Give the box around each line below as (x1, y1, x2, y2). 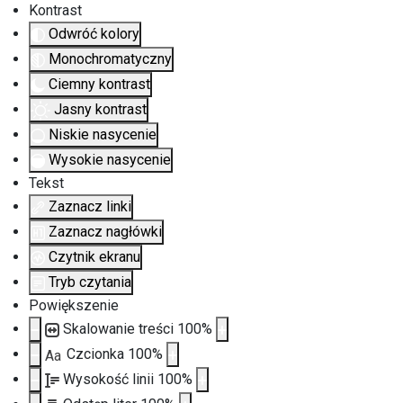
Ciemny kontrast (49, 76, 150, 93)
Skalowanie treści (63, 320, 177, 337)
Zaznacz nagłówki (49, 223, 162, 240)
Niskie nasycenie (49, 126, 157, 143)
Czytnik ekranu (49, 248, 140, 265)
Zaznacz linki (49, 198, 131, 215)
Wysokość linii (63, 371, 157, 388)
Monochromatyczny (49, 50, 172, 67)
